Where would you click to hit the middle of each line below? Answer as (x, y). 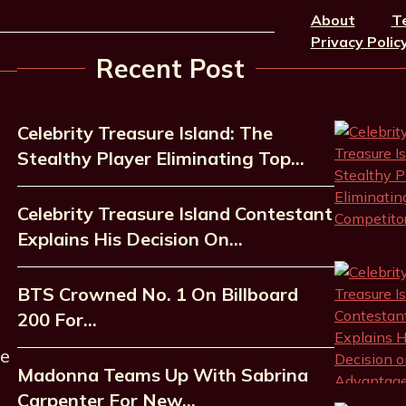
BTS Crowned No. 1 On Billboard (157, 294)
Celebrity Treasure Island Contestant (174, 213)
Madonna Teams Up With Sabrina (162, 374)
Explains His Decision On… (130, 238)
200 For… (57, 319)
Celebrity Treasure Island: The (145, 132)
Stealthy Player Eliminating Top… (160, 158)
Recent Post (170, 68)
